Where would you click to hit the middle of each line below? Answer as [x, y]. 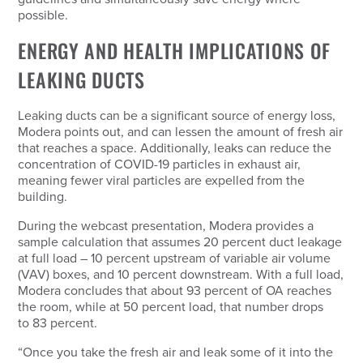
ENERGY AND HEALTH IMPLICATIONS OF [175, 51]
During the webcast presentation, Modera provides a [166, 226]
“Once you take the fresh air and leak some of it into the [176, 352]
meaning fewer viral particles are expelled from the [162, 180]
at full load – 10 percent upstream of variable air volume [175, 258]
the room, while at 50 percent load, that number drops [171, 307]
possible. [45, 15]
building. [46, 196]
